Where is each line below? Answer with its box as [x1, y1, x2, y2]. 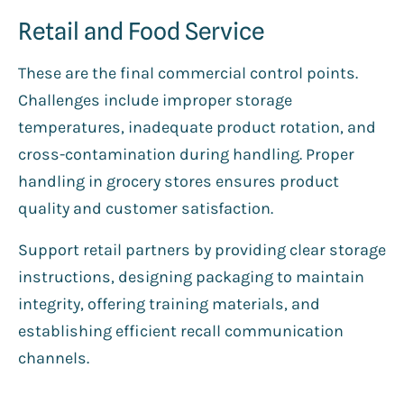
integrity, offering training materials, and [18, 293, 320, 314]
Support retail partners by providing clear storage [18, 239, 386, 260]
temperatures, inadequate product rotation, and [18, 116, 376, 137]
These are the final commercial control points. [18, 62, 358, 83]
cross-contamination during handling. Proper [18, 143, 354, 164]
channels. [18, 347, 89, 368]
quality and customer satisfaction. [18, 197, 273, 218]
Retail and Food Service [18, 16, 264, 45]
